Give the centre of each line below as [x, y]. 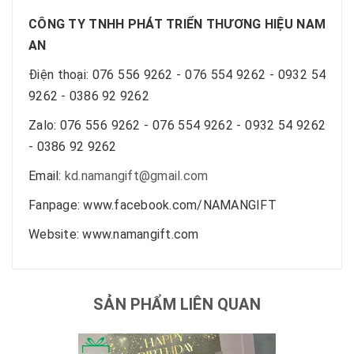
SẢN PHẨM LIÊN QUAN [177, 304]
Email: [47, 175]
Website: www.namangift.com [114, 234]
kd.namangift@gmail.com [136, 175]
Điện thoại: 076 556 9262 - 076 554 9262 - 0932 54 [177, 74]
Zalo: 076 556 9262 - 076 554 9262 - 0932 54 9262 [177, 125]
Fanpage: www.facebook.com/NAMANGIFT [153, 205]
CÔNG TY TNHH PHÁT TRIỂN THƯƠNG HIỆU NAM [177, 24]
